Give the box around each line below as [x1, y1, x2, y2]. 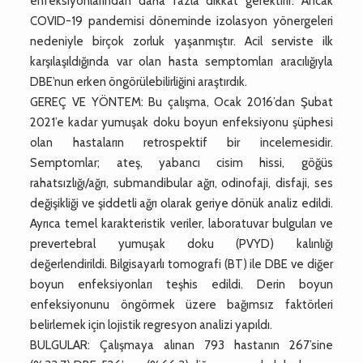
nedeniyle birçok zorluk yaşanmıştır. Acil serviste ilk [30, 33, 333, 49]
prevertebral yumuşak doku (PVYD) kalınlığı [30, 236, 333, 251]
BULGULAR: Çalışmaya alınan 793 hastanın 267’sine [30, 337, 333, 352]
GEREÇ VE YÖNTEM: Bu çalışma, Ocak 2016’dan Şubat [30, 94, 333, 109]
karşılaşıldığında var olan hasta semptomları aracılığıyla [30, 53, 333, 69]
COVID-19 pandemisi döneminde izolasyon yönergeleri [30, 13, 333, 28]
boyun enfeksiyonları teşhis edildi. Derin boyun [30, 276, 333, 292]
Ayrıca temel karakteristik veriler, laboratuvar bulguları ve [30, 216, 333, 231]
